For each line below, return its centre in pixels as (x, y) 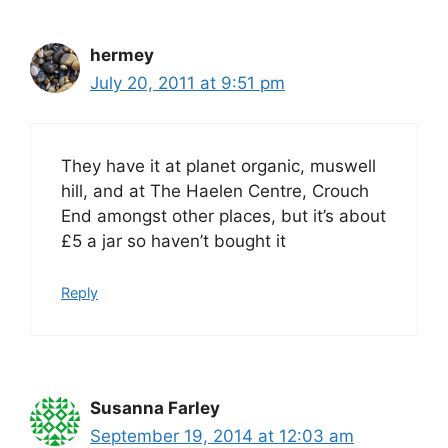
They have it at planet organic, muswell (218, 166)
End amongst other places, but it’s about (223, 216)
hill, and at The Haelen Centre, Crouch (215, 191)
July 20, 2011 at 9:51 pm (187, 82)
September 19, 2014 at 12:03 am (222, 435)
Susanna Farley (155, 407)
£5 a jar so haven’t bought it (173, 241)
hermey (122, 54)
